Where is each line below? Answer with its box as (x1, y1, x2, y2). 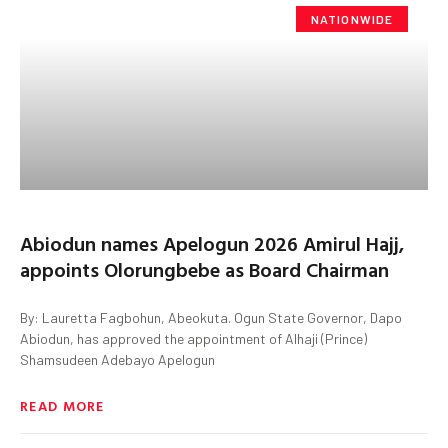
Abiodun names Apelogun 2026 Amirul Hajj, (20, 227, 404, 258)
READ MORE (20, 394, 105, 416)
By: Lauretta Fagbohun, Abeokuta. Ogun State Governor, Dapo (20, 308, 402, 326)
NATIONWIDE (310, 11, 394, 26)
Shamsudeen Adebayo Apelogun (20, 350, 215, 368)
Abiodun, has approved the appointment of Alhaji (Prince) (20, 329, 367, 347)
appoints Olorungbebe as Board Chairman (20, 253, 389, 284)
